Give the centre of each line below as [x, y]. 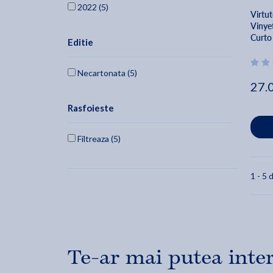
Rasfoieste [91, 108]
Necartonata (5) [106, 73]
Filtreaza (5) [98, 139]
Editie [80, 42]
